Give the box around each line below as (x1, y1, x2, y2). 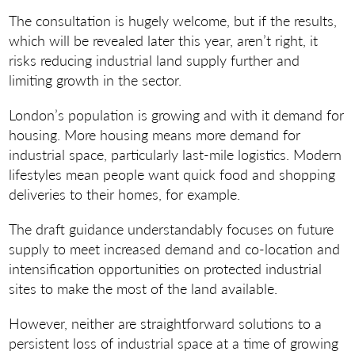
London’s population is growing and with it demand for (9, 104, 345, 124)
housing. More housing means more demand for (9, 124, 301, 144)
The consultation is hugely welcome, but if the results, (9, 10, 338, 30)
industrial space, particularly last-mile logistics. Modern (9, 143, 342, 164)
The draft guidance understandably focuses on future (9, 219, 334, 239)
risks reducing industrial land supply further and (9, 49, 300, 70)
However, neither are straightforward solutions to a (9, 313, 323, 334)
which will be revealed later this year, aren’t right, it (9, 29, 319, 50)
